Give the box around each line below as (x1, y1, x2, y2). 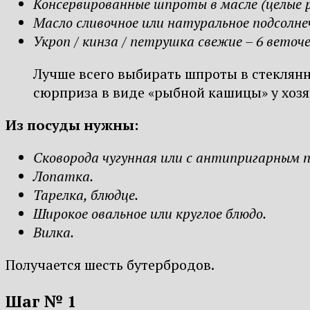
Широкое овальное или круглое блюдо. (33, 204, 266, 224)
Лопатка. (33, 167, 93, 186)
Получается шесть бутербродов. (6, 255, 215, 275)
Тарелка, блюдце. (33, 185, 138, 205)
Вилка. (33, 223, 74, 242)
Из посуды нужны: (6, 116, 138, 135)
